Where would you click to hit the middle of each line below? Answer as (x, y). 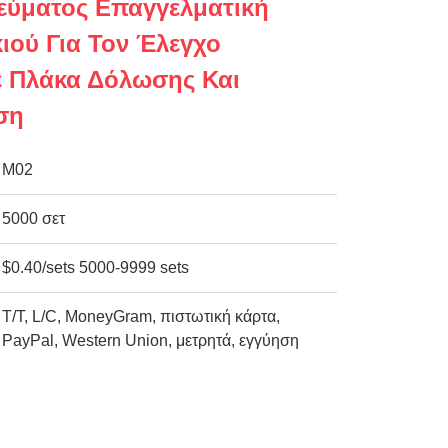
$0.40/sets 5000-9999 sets (96, 267)
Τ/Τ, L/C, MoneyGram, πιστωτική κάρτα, (141, 316)
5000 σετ (34, 218)
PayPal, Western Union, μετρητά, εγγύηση (151, 340)
